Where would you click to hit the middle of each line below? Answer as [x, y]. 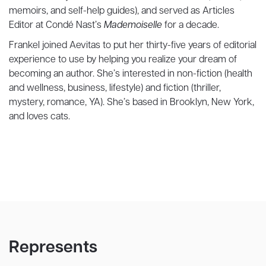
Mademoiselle [134, 26]
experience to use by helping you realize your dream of [123, 60]
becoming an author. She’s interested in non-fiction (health [131, 75]
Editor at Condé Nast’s [56, 26]
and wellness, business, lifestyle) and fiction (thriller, [115, 89]
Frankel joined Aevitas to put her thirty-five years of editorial [133, 46]
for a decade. [197, 26]
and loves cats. [39, 117]
